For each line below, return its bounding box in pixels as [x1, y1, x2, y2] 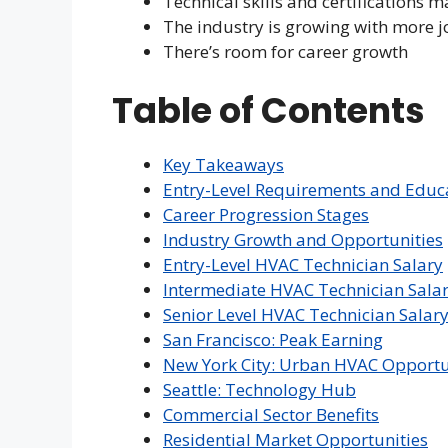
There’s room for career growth [163, 40, 408, 63]
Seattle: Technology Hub [163, 377, 356, 401]
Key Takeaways [163, 152, 284, 176]
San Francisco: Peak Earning [163, 327, 383, 351]
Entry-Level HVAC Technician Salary [163, 252, 443, 276]
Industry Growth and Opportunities [163, 227, 443, 251]
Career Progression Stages [163, 202, 369, 226]
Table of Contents [112, 85, 425, 135]
